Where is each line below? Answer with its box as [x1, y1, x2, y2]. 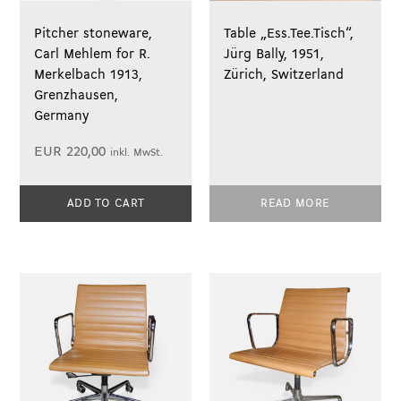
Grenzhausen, [34, 88, 119, 103]
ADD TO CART [66, 197, 145, 209]
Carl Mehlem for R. [34, 47, 151, 62]
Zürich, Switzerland [224, 67, 345, 82]
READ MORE [260, 197, 330, 209]
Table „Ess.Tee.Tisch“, [224, 26, 354, 41]
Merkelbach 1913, [34, 67, 143, 82]
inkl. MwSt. [110, 147, 164, 158]
